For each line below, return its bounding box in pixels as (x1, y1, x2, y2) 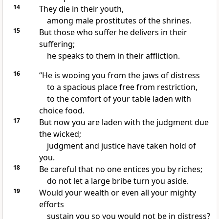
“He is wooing (39, 70, 90, 81)
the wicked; (39, 129, 81, 140)
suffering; (39, 39, 75, 50)
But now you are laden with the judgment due (39, 117, 209, 128)
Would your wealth (39, 187, 109, 198)
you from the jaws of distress (89, 70, 200, 81)
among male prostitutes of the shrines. (46, 15, 192, 26)
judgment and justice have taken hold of (46, 140, 196, 152)
